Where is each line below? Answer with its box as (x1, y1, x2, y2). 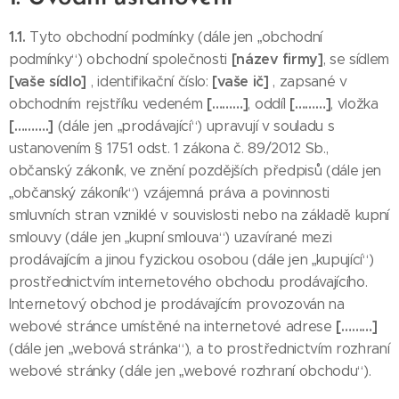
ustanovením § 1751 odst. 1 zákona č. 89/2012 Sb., (9, 140, 329, 157)
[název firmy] (231, 50, 323, 69)
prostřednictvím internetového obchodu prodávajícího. (9, 273, 368, 290)
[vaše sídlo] (9, 72, 91, 91)
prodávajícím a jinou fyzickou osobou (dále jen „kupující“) (9, 251, 374, 268)
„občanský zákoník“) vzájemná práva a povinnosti (9, 184, 330, 201)
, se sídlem (322, 51, 390, 68)
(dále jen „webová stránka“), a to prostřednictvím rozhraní (9, 340, 390, 357)
